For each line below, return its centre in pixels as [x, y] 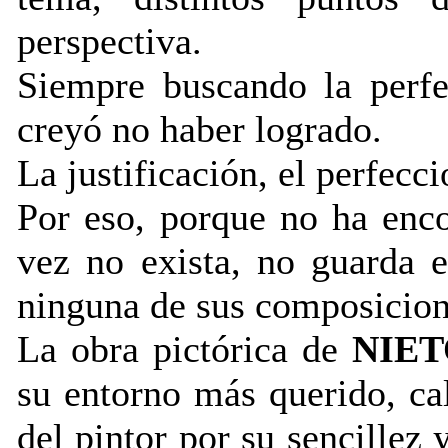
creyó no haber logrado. [199, 129]
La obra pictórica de [185, 349]
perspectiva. [109, 41]
